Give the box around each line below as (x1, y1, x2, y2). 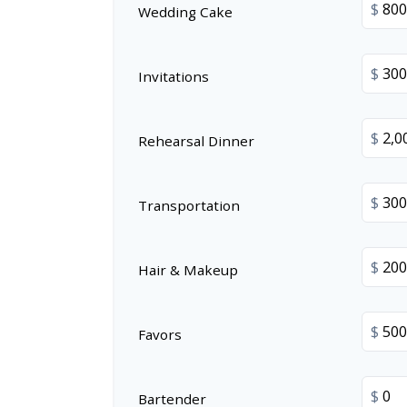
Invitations (138, 66, 209, 85)
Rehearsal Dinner (138, 131, 254, 150)
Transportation (138, 195, 240, 214)
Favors (138, 324, 182, 343)
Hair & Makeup (138, 260, 238, 279)
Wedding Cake (138, 2, 233, 21)
